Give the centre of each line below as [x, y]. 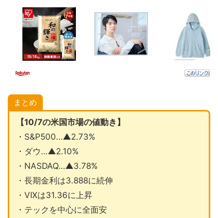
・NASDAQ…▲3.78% [57, 166]
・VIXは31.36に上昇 [54, 195]
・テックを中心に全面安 [61, 210]
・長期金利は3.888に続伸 [64, 181]
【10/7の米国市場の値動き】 [70, 122]
